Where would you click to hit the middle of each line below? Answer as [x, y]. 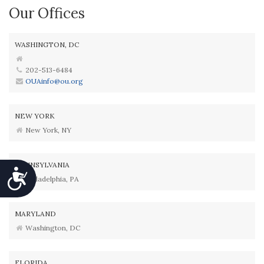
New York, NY [48, 130]
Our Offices [47, 13]
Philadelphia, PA [52, 179]
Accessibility [52, 173]
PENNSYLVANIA [42, 165]
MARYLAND [35, 214]
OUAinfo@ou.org [55, 81]
